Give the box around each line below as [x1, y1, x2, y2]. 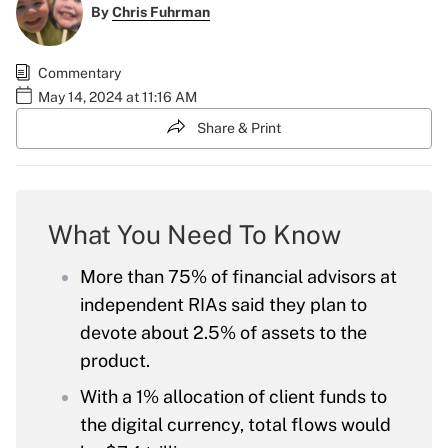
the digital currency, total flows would [80, 414, 391, 436]
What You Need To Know [48, 219, 341, 251]
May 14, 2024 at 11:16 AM [38, 88, 197, 105]
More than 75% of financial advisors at [80, 266, 397, 288]
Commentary [38, 64, 121, 81]
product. [80, 350, 150, 372]
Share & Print [197, 119, 281, 136]
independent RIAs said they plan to [80, 294, 367, 316]
